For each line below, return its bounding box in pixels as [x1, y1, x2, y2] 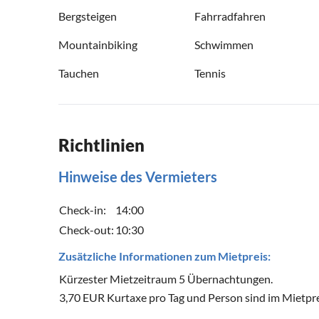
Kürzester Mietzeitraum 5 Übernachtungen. [59, 272, 273, 286]
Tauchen [58, 66, 99, 80]
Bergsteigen [58, 9, 117, 23]
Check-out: [59, 223, 114, 237]
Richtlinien [58, 135, 145, 156]
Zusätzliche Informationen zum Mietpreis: [58, 249, 271, 263]
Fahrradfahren [194, 9, 266, 23]
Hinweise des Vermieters [58, 168, 217, 186]
